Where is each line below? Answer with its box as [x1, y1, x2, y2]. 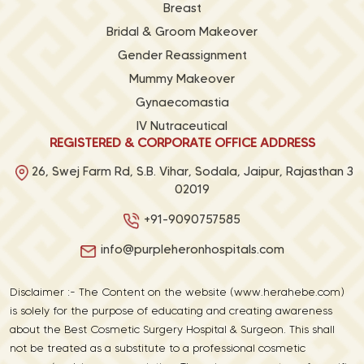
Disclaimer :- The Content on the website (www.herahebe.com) [10, 284, 344, 299]
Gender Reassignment [117, 47, 247, 63]
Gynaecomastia [135, 94, 229, 110]
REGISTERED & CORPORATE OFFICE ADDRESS [49, 134, 315, 150]
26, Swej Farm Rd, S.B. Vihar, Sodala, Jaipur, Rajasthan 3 [31, 163, 353, 179]
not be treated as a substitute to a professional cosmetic [10, 340, 305, 355]
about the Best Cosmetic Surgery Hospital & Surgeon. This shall [10, 322, 335, 336]
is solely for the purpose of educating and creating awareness [10, 303, 332, 318]
